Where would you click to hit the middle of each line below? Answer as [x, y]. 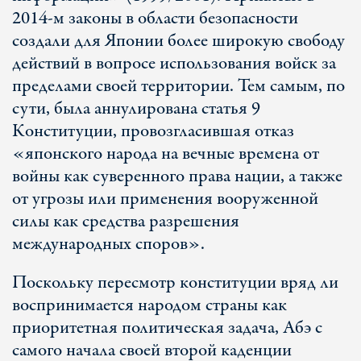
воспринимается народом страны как [149, 305]
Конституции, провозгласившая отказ [153, 131]
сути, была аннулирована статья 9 [136, 109]
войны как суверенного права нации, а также [177, 176]
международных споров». [110, 244]
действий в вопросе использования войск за [174, 64]
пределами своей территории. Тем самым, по [178, 86]
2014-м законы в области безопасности [155, 19]
